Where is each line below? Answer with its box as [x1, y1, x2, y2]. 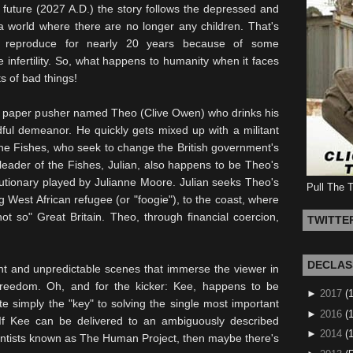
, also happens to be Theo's [136, 158, 280, 171]
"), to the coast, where [168, 193, 280, 206]
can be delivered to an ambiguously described [30, 314, 279, 327]
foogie [137, 193, 169, 206]
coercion [233, 210, 276, 223]
